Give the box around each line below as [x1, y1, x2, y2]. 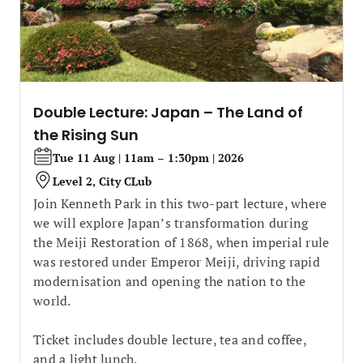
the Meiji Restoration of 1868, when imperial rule [33, 233, 330, 251]
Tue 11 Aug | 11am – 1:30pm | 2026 [53, 150, 244, 165]
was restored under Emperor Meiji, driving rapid [33, 252, 320, 271]
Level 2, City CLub [53, 173, 152, 189]
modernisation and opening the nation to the [33, 271, 305, 290]
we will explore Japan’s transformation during [33, 213, 309, 232]
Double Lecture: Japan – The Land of [33, 101, 303, 122]
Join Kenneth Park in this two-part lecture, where [33, 194, 327, 212]
